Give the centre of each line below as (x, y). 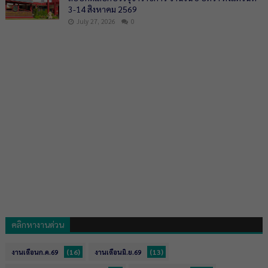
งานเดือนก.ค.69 (34, 252)
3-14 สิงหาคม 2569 (102, 9)
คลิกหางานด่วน (37, 224)
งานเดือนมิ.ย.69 (118, 252)
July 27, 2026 (96, 21)
